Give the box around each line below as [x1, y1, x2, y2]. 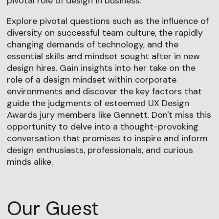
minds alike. [6, 155, 53, 168]
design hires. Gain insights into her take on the [6, 62, 196, 74]
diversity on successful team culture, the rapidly [6, 26, 203, 39]
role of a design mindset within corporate [6, 73, 176, 86]
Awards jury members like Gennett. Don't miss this [6, 109, 211, 121]
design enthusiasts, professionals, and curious [6, 144, 193, 156]
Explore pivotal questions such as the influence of [6, 15, 209, 27]
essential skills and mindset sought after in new [6, 50, 200, 62]
